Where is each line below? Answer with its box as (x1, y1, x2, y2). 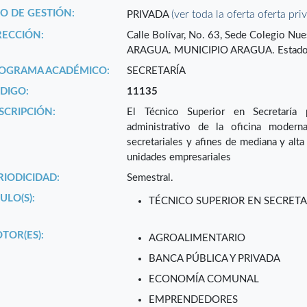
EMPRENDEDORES (149, 295, 238, 306)
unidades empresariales (127, 152, 232, 163)
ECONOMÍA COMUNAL (149, 274, 260, 285)
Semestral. (127, 173, 174, 184)
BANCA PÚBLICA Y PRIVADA (149, 254, 281, 265)
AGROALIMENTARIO (149, 233, 246, 244)
